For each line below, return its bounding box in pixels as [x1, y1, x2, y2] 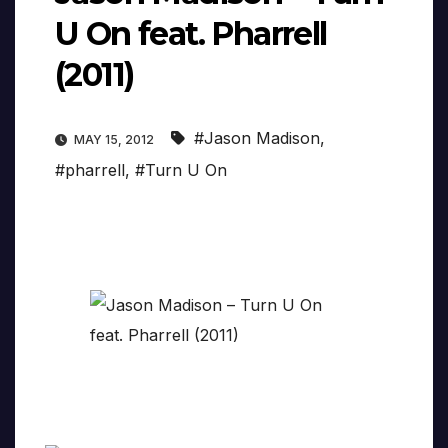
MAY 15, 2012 [71, 132, 157, 148]
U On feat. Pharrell [55, 14, 327, 54]
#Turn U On [135, 160, 227, 181]
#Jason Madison [194, 128, 320, 149]
